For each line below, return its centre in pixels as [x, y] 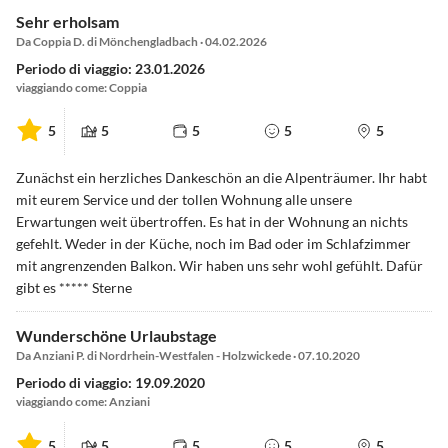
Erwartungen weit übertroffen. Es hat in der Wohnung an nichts [212, 221]
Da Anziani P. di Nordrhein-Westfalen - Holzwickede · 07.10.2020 [188, 355]
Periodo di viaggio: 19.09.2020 [110, 382]
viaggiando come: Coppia [81, 87]
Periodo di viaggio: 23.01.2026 [110, 68]
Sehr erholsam [67, 21]
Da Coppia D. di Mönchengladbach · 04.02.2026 [141, 41]
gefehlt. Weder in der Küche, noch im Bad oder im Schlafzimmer [213, 243]
